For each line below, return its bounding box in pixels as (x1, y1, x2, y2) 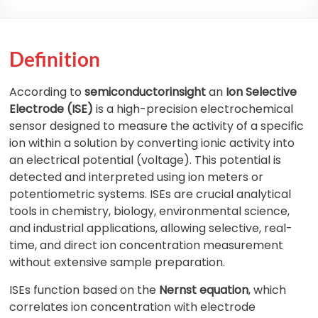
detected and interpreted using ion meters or (9, 169, 264, 185)
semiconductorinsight (84, 84, 209, 100)
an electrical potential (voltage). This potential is (9, 152, 282, 168)
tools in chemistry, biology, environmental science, (9, 203, 290, 219)
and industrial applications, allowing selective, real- (9, 220, 293, 236)
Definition (9, 47, 101, 71)
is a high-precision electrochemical (93, 101, 294, 117)
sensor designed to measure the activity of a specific (9, 118, 305, 134)
